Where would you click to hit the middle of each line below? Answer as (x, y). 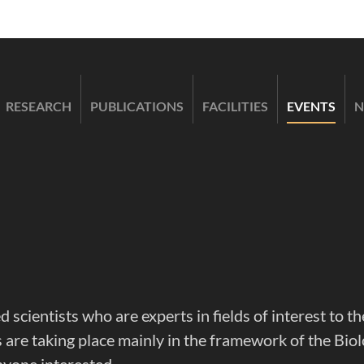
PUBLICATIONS (137, 106)
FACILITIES (235, 106)
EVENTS (311, 106)
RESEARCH (39, 106)
